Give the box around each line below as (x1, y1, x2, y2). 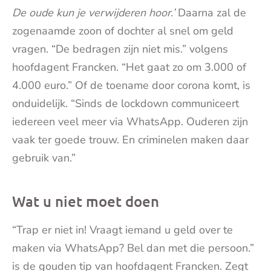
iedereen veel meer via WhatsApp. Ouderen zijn (12, 114, 248, 129)
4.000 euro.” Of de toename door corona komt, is (12, 77, 250, 93)
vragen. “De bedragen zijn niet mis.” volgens (12, 41, 228, 56)
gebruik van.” (12, 150, 76, 165)
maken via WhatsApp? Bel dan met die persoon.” (12, 240, 254, 255)
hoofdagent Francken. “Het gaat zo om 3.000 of (12, 59, 246, 74)
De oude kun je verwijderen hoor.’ (12, 5, 175, 20)
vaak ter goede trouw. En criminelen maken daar (12, 132, 249, 147)
